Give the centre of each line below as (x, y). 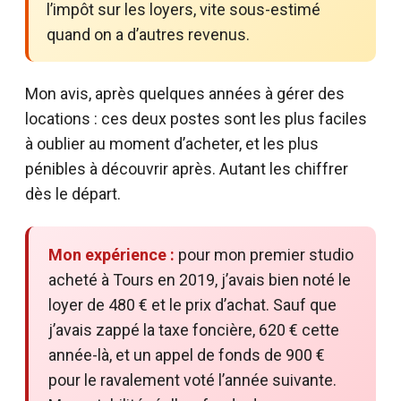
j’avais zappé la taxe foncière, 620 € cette (194, 329)
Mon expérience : (111, 254)
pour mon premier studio (264, 254)
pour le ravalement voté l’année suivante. (192, 380)
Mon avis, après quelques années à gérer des (185, 93)
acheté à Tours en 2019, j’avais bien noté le (200, 279)
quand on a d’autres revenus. (148, 34)
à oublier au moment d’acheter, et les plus (172, 143)
